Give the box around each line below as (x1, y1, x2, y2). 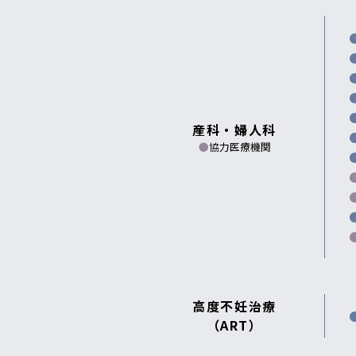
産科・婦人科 (192, 119, 277, 139)
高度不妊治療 (192, 296, 277, 316)
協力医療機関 (208, 138, 271, 154)
